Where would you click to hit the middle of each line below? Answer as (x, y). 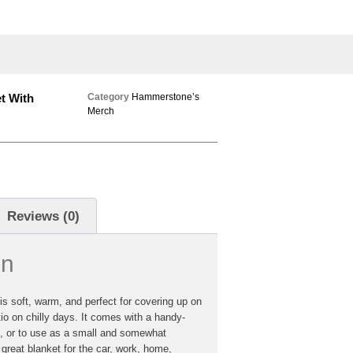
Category (108, 97)
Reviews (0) (44, 216)
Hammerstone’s (165, 97)
